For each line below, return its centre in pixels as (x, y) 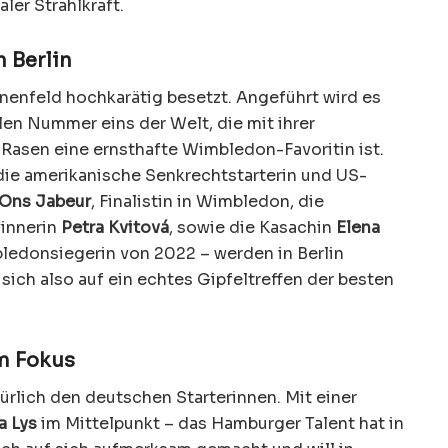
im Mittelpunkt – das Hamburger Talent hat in (220, 423)
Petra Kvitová (115, 227)
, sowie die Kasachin (252, 227)
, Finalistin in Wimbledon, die (207, 201)
